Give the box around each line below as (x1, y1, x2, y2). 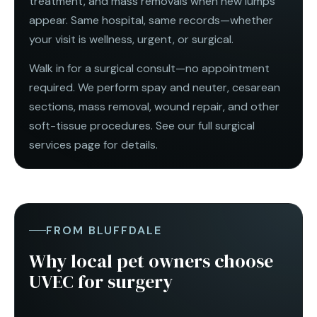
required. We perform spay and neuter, (29, 80, 229, 96)
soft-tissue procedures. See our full (29, 118, 212, 134)
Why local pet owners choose (29, 248, 273, 274)
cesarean (232, 80, 280, 96)
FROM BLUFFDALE (46, 222, 162, 238)
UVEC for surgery (29, 268, 173, 294)
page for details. (71, 137, 158, 153)
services (29, 137, 71, 153)
